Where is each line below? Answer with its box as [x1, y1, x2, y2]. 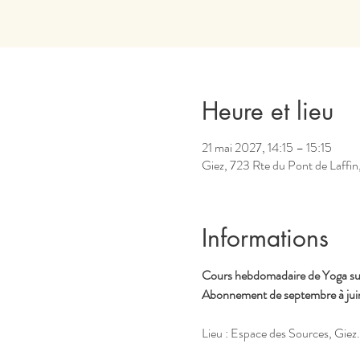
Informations [201, 222, 329, 254]
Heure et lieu [201, 95, 333, 127]
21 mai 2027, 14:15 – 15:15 [201, 138, 332, 157]
